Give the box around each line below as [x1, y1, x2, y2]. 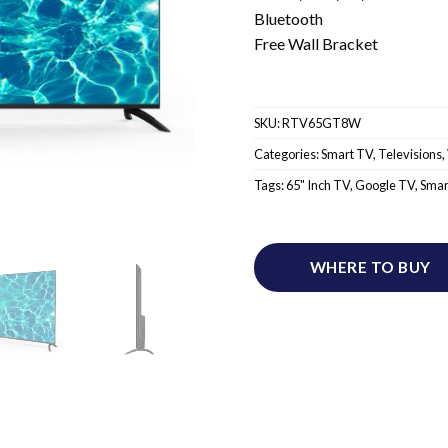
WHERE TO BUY [309, 257, 431, 276]
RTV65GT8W [282, 114, 361, 131]
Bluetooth [254, 9, 323, 28]
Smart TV [321, 145, 373, 162]
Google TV [355, 176, 415, 193]
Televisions [378, 145, 442, 162]
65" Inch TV [286, 176, 350, 193]
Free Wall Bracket [254, 34, 378, 53]
